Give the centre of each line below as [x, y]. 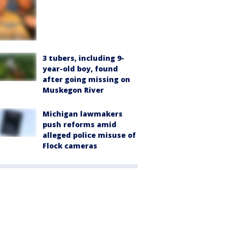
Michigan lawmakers [83, 113]
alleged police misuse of [89, 135]
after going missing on [86, 79]
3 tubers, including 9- [83, 58]
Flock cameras [70, 145]
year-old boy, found [80, 68]
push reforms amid [80, 124]
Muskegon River [73, 90]
